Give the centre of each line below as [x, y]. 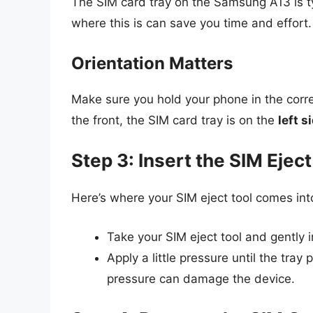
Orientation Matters [152, 63]
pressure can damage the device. [201, 278]
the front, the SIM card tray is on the [175, 120]
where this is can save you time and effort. [191, 23]
